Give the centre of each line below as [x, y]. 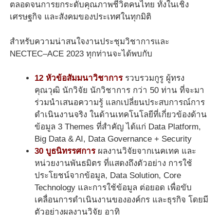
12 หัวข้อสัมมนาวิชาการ [79, 78]
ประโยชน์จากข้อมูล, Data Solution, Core [108, 176]
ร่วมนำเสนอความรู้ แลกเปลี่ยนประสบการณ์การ [120, 103]
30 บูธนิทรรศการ [65, 151]
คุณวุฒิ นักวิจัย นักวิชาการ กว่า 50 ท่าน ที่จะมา [119, 91]
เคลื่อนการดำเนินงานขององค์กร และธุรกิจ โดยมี [121, 200]
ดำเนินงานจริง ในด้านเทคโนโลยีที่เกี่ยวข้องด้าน [121, 115]
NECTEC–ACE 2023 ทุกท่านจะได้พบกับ [81, 54]
